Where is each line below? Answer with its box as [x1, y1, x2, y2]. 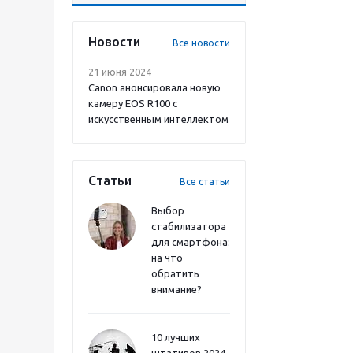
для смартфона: [151, 236, 230, 247]
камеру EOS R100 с [88, 98, 177, 109]
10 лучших [151, 332, 200, 343]
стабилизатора [151, 221, 226, 232]
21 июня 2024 [88, 66, 151, 77]
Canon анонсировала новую [88, 82, 221, 93]
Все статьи [180, 176, 230, 187]
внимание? [151, 284, 202, 295]
